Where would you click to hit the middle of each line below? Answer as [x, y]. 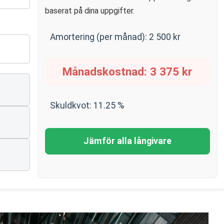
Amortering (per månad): [99, 37]
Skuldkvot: [71, 105]
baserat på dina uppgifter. [89, 11]
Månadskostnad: [106, 71]
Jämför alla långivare [127, 141]
